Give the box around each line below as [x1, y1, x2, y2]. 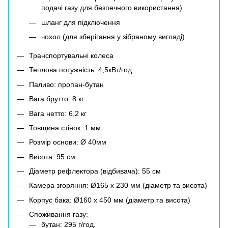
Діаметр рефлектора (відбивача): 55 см [29, 167, 161, 176]
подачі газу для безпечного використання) [41, 4, 182, 12]
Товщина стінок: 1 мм [29, 123, 101, 132]
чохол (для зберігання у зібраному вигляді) [41, 33, 185, 41]
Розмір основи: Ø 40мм [29, 138, 106, 147]
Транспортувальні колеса [29, 51, 113, 60]
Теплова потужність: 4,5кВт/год [29, 66, 132, 74]
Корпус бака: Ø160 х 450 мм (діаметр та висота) [29, 195, 190, 204]
